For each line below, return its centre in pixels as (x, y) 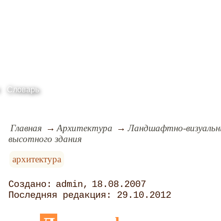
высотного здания (45, 139)
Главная (26, 128)
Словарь (23, 90)
